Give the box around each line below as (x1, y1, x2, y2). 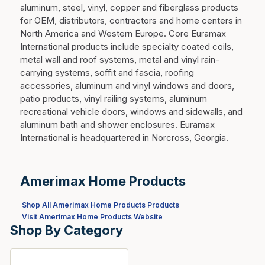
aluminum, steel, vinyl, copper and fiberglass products (20, 2, 238, 13)
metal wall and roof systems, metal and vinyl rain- (20, 54, 219, 65)
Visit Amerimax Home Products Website (22, 212, 163, 221)
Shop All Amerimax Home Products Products (22, 201, 179, 209)
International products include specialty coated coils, (20, 41, 234, 52)
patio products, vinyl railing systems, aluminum (20, 93, 207, 104)
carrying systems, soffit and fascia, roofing (20, 67, 194, 78)
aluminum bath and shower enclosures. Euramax (20, 119, 215, 130)
